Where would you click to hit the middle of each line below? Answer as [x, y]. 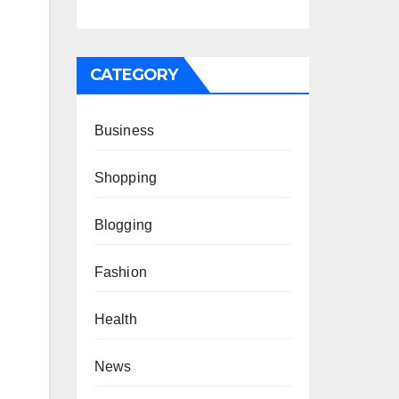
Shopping [126, 178]
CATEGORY [134, 75]
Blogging [123, 225]
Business [124, 130]
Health [115, 319]
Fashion [120, 272]
